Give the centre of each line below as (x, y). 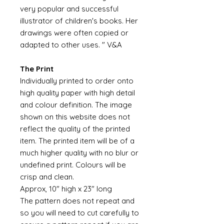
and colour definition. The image (76, 105)
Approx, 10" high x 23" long (66, 189)
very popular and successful (69, 9)
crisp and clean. (47, 177)
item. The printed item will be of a (77, 141)
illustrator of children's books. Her (79, 21)
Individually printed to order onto (77, 81)
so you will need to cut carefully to (79, 213)
